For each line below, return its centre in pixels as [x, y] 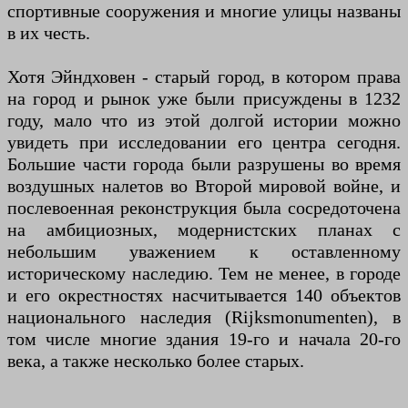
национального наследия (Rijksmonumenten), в [204, 317]
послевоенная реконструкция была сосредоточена [204, 208]
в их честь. [49, 33]
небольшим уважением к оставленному [204, 252]
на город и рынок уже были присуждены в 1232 [204, 99]
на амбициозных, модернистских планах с [204, 230]
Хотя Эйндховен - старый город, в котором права [204, 77]
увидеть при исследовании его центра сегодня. [204, 143]
